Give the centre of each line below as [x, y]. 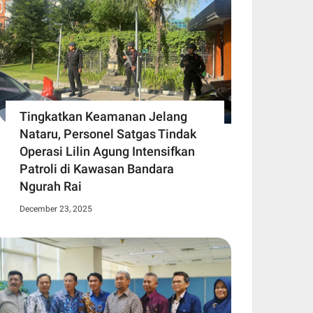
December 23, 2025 [56, 209]
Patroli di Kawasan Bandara [97, 168]
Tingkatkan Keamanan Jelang [103, 116]
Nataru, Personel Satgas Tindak [108, 133]
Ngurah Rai [51, 186]
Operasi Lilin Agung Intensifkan [107, 151]
